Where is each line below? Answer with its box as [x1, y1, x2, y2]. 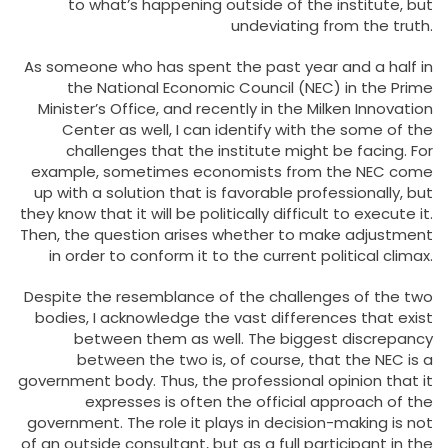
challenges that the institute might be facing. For [66, 139, 433, 161]
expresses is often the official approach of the [85, 390, 433, 412]
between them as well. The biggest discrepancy [74, 327, 433, 349]
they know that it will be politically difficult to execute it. [20, 202, 433, 224]
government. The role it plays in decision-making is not [27, 411, 433, 433]
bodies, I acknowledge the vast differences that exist [35, 306, 433, 328]
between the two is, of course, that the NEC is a [77, 348, 433, 370]
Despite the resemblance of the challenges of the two [24, 285, 433, 307]
